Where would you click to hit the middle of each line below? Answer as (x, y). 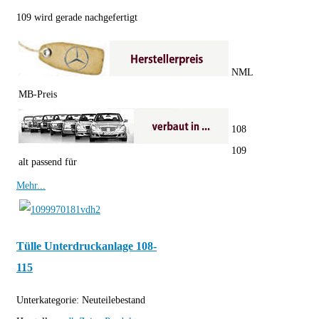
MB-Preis (38, 95)
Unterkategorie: (49, 300)
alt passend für (48, 162)
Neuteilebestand (114, 300)
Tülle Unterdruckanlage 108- (87, 246)
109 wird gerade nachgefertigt (77, 18)
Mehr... (31, 186)
